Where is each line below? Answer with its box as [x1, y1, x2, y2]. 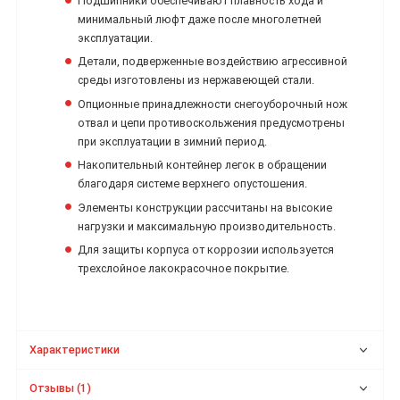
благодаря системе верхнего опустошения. [78, 177, 308, 191]
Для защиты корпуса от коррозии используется [78, 243, 335, 257]
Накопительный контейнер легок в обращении [78, 158, 328, 172]
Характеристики [29, 343, 121, 357]
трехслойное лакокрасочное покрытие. [78, 262, 290, 276]
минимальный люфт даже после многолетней [78, 12, 322, 27]
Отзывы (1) [29, 381, 92, 396]
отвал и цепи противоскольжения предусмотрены [78, 115, 346, 129]
